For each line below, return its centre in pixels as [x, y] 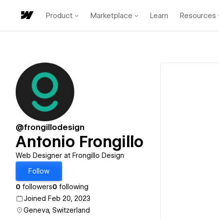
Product [59, 15]
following [73, 187]
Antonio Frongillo [80, 142]
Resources [198, 15]
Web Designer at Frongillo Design [70, 155]
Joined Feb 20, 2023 [57, 198]
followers [36, 187]
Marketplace [111, 15]
